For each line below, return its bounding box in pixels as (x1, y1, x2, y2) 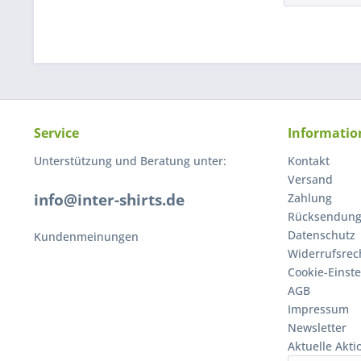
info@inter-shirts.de (34, 189, 185, 211)
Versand (288, 172, 333, 188)
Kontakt (288, 153, 330, 169)
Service (34, 124, 79, 143)
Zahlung (288, 190, 332, 206)
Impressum (288, 301, 349, 317)
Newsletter (288, 320, 346, 336)
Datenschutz (288, 227, 355, 243)
